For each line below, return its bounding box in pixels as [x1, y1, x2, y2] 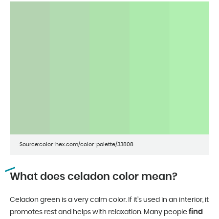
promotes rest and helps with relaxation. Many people [10, 208, 189, 216]
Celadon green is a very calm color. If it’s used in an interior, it [10, 196, 209, 203]
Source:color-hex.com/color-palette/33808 [20, 141, 133, 147]
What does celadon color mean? [10, 171, 177, 182]
